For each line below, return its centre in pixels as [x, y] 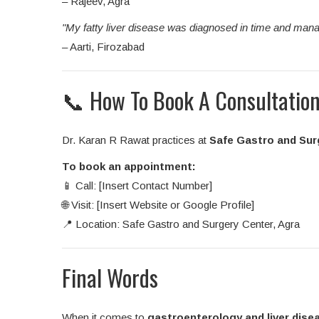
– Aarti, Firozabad [103, 47]
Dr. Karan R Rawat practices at [136, 140]
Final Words [110, 278]
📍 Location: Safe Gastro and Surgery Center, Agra [181, 224]
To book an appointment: [129, 167]
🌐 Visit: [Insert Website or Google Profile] [158, 205]
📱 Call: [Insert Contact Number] [137, 186]
